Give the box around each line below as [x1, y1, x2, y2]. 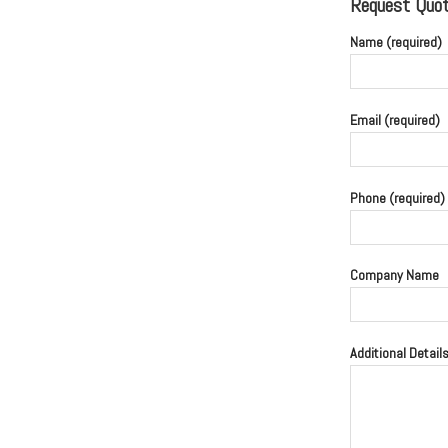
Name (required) [349, 33, 442, 52]
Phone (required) [349, 188, 445, 207]
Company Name [349, 266, 439, 285]
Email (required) [349, 111, 440, 130]
